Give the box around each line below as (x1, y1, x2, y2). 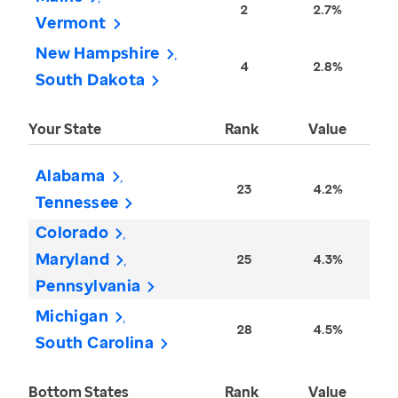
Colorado (36, 221, 108, 243)
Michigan (36, 305, 108, 327)
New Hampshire (36, 42, 160, 64)
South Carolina (36, 331, 155, 354)
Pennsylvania (36, 275, 141, 297)
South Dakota (36, 68, 146, 91)
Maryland (36, 248, 109, 270)
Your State (28, 119, 101, 139)
